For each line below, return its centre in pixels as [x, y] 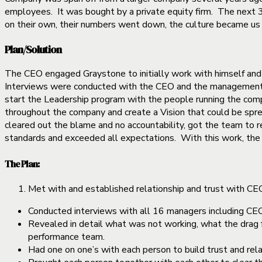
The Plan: [22, 163]
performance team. [66, 237]
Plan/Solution [33, 49]
